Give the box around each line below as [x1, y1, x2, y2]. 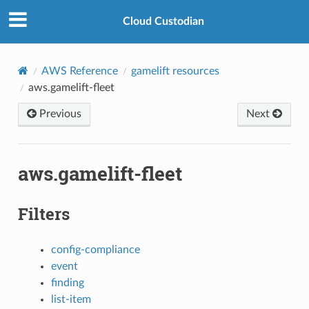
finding [50, 277, 84, 288]
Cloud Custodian [123, 16, 204, 28]
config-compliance [50, 243, 140, 255]
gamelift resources [130, 65, 219, 77]
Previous [36, 108, 81, 119]
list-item [50, 293, 91, 305]
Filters [17, 202, 70, 225]
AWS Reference [41, 65, 118, 77]
